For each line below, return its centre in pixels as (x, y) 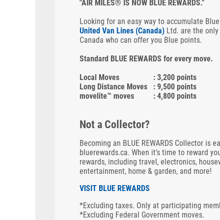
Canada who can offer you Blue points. (141, 40)
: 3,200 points (175, 77)
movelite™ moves (107, 96)
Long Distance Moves (113, 87)
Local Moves (99, 77)
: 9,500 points (175, 87)
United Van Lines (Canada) (122, 31)
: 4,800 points (175, 96)
